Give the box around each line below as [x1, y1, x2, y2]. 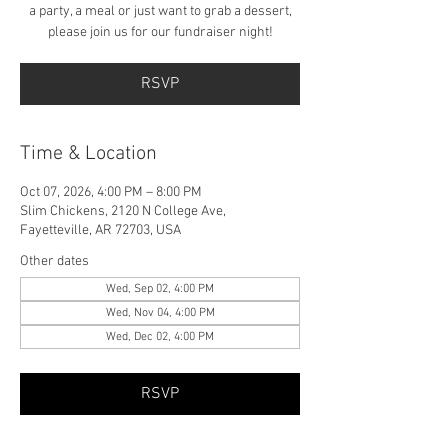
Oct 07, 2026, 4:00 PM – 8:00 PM [20, 183, 202, 201]
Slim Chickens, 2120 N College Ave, [20, 202, 226, 220]
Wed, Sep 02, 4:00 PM [106, 281, 214, 296]
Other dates [20, 252, 89, 270]
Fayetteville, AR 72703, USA [20, 221, 181, 239]
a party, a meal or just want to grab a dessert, [28, 2, 292, 20]
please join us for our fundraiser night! [47, 23, 273, 41]
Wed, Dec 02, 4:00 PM [106, 329, 214, 344]
